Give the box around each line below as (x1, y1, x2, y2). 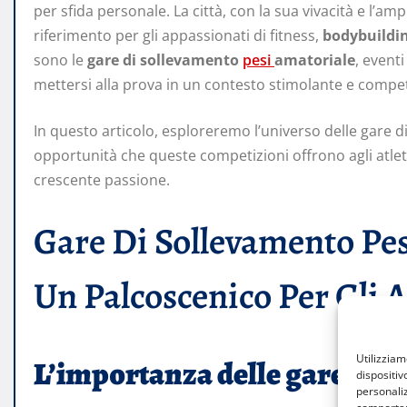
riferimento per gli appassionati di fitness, (34, 25, 323, 46)
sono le (34, 50, 87, 71)
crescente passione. (34, 170, 170, 191)
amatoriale (274, 50, 355, 71)
